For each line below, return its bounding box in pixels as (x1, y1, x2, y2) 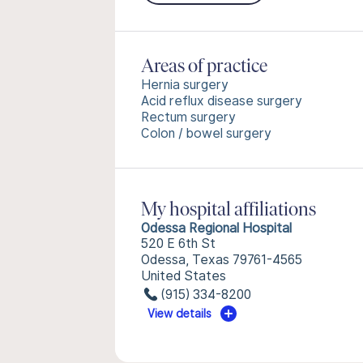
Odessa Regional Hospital (141, 220, 292, 236)
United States (141, 268, 226, 284)
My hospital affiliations (141, 201, 316, 220)
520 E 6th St (141, 236, 216, 251)
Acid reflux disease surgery (141, 93, 302, 109)
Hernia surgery (141, 77, 228, 92)
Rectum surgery (141, 109, 236, 125)
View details (147, 307, 212, 320)
